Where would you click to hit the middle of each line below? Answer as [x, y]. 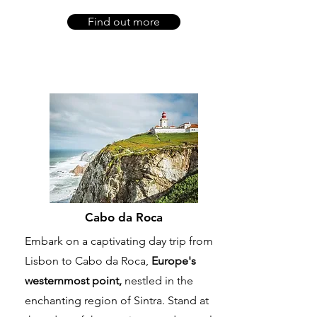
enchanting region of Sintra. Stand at [117, 301]
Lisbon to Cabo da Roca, [88, 261]
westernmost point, [73, 281]
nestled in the [157, 281]
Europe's [174, 261]
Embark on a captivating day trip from [119, 241]
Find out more [124, 22]
